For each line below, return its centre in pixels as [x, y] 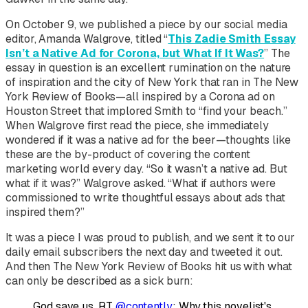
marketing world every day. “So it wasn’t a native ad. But [146, 168]
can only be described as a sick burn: [100, 280]
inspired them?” [45, 212]
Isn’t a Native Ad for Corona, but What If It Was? [135, 53]
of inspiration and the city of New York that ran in [129, 82]
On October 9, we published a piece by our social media [146, 24]
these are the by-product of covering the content [128, 154]
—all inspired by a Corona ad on [195, 96]
